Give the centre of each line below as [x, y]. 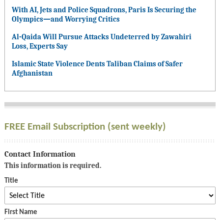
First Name [21, 213]
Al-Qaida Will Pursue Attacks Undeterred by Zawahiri [101, 37]
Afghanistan [32, 73]
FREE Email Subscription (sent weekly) [85, 127]
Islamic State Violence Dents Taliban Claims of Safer [97, 64]
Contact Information [40, 154]
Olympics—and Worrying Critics [66, 19]
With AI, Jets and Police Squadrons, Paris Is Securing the [104, 10]
